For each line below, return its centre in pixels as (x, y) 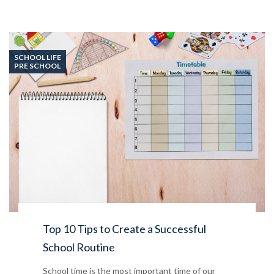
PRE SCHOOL (37, 65)
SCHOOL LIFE (38, 57)
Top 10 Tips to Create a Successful (124, 228)
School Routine (79, 247)
